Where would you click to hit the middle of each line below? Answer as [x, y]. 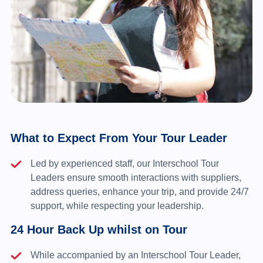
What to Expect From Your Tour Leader [119, 138]
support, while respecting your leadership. [117, 205]
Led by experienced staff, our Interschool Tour [124, 163]
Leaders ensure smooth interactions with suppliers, [136, 177]
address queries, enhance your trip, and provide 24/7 [139, 191]
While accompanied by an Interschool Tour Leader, [135, 255]
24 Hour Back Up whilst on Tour [99, 229]
